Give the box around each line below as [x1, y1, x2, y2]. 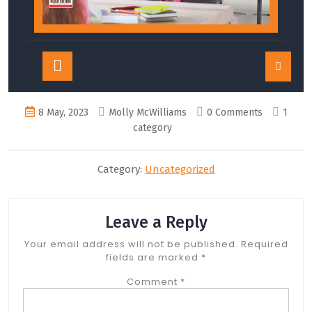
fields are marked [106, 250, 201, 264]
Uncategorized [144, 162, 215, 175]
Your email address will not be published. [24, 237, 238, 251]
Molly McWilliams [108, 106, 187, 118]
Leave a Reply [104, 212, 208, 232]
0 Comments [206, 106, 263, 118]
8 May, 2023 [38, 106, 88, 118]
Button [61, 92, 128, 118]
